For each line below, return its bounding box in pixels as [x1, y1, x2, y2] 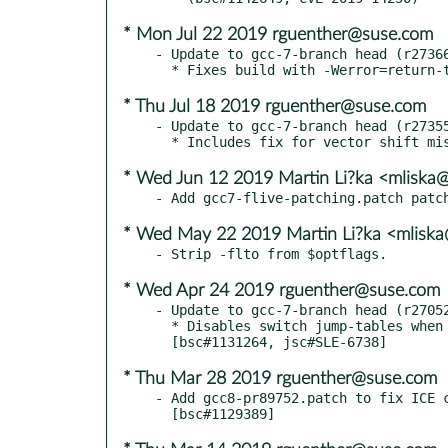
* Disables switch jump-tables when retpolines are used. [155, 317, 171, 334]
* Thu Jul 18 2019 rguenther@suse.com [123, 97, 426, 116]
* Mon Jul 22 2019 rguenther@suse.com [123, 25, 433, 44]
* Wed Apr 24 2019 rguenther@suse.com [123, 281, 440, 300]
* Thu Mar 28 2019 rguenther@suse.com [123, 369, 437, 388]
